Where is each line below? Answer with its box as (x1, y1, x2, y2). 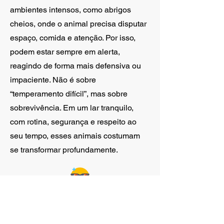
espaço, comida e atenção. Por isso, (10, 33, 135, 42)
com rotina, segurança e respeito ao (10, 117, 136, 126)
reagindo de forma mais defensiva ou (10, 61, 141, 70)
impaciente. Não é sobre (10, 75, 96, 84)
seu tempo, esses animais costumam (10, 131, 140, 140)
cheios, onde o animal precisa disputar (10, 19, 146, 28)
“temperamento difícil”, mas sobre (10, 89, 127, 98)
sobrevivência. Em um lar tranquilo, (10, 103, 133, 112)
